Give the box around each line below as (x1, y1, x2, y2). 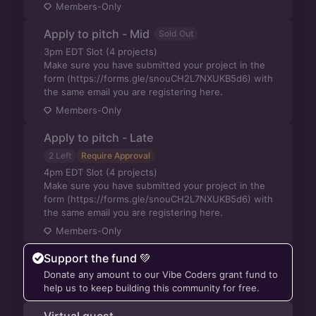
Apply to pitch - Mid (44, 27, 150, 41)
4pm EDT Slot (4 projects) (44, 166, 157, 178)
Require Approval (81, 150, 150, 161)
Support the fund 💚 (44, 251, 151, 265)
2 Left (49, 150, 71, 161)
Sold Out (159, 28, 193, 39)
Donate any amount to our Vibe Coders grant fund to (44, 269, 278, 280)
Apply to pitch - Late (44, 130, 153, 145)
